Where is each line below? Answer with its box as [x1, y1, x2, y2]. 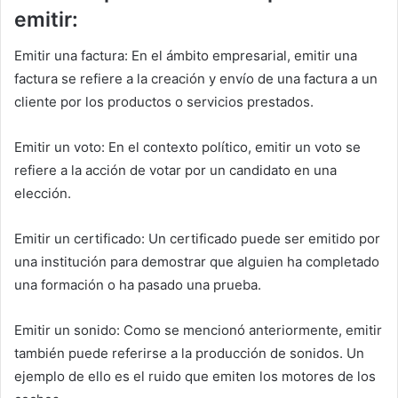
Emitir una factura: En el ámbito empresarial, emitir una [14, 46, 357, 64]
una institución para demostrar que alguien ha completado [14, 252, 379, 270]
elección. [14, 184, 71, 202]
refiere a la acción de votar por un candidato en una [14, 161, 337, 179]
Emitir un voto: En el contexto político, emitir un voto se [14, 138, 361, 155]
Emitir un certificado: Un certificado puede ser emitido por [14, 229, 380, 247]
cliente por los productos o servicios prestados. [14, 92, 314, 110]
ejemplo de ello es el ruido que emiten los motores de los [14, 367, 376, 385]
